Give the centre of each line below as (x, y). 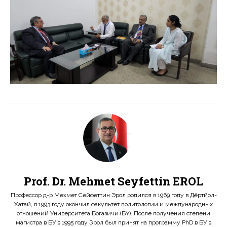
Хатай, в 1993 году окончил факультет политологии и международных (113, 204)
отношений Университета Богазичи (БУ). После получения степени (113, 214)
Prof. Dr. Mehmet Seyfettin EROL (113, 181)
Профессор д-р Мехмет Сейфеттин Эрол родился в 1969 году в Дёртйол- (113, 195)
